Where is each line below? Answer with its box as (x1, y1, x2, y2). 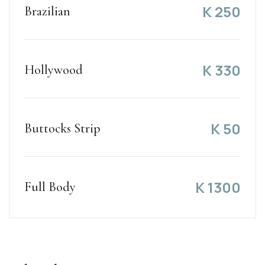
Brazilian (24, 4, 70, 20)
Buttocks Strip (24, 121, 101, 137)
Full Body (24, 179, 76, 195)
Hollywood (24, 62, 83, 78)
